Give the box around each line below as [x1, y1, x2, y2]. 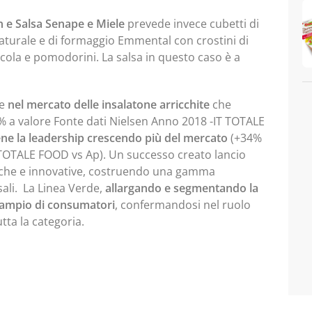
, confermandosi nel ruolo [115, 197, 251, 212]
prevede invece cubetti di [125, 16, 259, 31]
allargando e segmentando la [105, 180, 258, 196]
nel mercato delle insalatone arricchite [8, 97, 210, 112]
